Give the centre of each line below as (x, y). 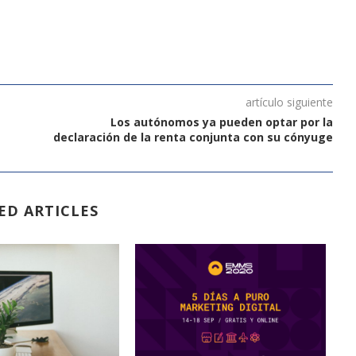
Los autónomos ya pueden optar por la (221, 122)
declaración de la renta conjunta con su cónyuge (193, 137)
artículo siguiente (289, 102)
